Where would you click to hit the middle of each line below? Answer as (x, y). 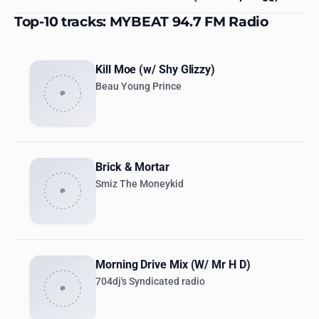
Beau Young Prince (138, 87)
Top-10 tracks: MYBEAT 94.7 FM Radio (141, 22)
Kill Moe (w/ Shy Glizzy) (156, 70)
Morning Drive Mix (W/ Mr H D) (173, 265)
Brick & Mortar (132, 167)
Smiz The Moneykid (140, 184)
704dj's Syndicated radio (150, 282)
